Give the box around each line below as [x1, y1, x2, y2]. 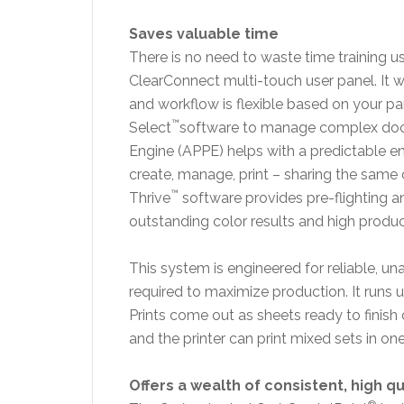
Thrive [129, 189, 170, 207]
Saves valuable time [129, 25, 279, 42]
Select [129, 119, 171, 136]
